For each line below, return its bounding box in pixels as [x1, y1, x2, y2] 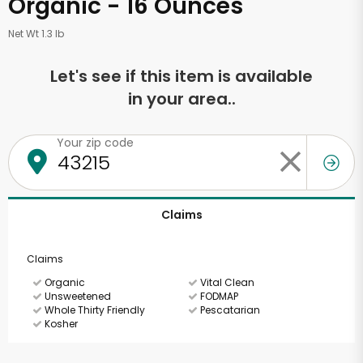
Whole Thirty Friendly [42, 303, 145, 317]
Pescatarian [197, 303, 260, 317]
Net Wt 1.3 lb [8, 27, 64, 41]
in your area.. [127, 88, 236, 110]
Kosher [42, 317, 78, 331]
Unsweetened [42, 289, 111, 303]
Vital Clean [197, 275, 254, 289]
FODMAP [197, 289, 238, 303]
